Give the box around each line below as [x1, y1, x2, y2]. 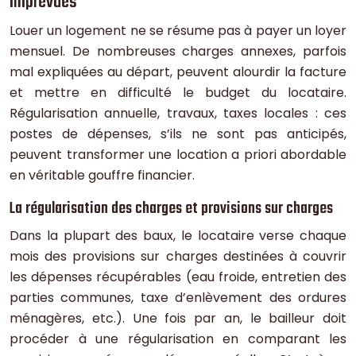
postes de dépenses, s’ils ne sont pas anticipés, [10, 125, 346, 144]
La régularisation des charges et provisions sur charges [10, 196, 333, 222]
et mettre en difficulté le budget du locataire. [10, 83, 346, 103]
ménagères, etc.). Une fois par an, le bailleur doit [10, 309, 346, 328]
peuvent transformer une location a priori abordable [10, 145, 346, 164]
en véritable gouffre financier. [10, 166, 195, 185]
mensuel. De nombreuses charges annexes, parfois [10, 42, 346, 61]
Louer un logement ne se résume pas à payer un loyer [10, 21, 346, 41]
